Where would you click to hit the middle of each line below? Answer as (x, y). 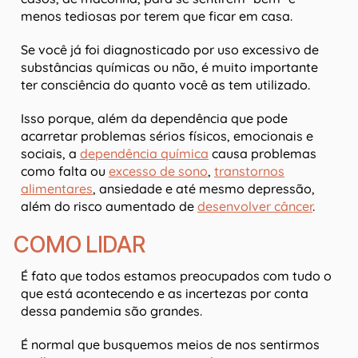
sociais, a (50, 154)
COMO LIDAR (79, 245)
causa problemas (263, 154)
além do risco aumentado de (109, 207)
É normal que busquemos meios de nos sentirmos (170, 345)
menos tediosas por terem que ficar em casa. (157, 16)
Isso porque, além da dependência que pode (154, 119)
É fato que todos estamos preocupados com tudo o (176, 276)
